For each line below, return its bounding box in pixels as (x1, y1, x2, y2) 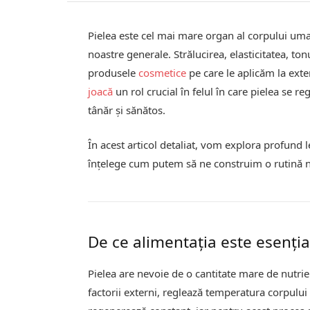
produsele (88, 65, 139, 80)
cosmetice (138, 65, 187, 80)
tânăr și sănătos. (88, 102, 166, 117)
